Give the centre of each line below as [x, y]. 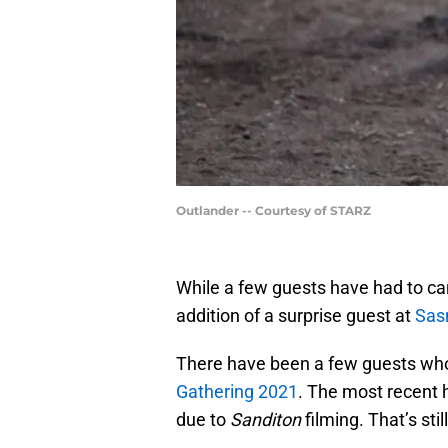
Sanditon [265, 420]
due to [203, 420]
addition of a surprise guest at [295, 316]
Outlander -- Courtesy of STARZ [273, 211]
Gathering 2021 [237, 392]
